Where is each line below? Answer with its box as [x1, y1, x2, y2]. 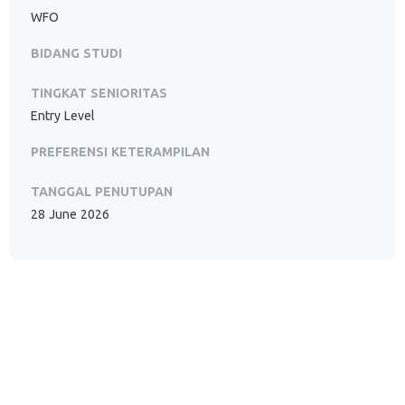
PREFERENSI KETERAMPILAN [31, 145, 210, 159]
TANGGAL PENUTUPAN [31, 184, 173, 199]
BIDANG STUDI [31, 46, 122, 61]
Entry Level [31, 108, 95, 123]
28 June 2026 [31, 207, 109, 221]
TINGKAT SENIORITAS [31, 86, 167, 100]
